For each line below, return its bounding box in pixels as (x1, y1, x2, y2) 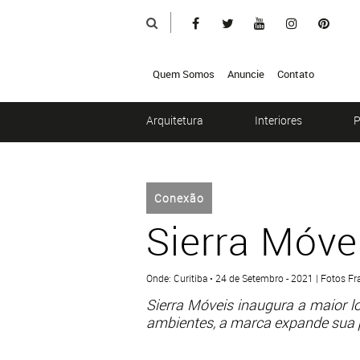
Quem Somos (153, 67, 215, 81)
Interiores (255, 112, 302, 128)
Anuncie (227, 67, 264, 81)
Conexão (154, 190, 204, 206)
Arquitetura (146, 112, 203, 128)
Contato (277, 67, 314, 81)
